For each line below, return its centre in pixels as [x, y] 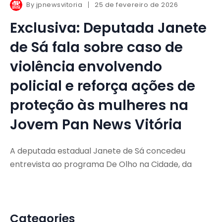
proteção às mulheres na [99, 105]
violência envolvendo [86, 66]
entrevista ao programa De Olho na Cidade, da [101, 164]
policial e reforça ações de [103, 86]
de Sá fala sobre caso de [96, 47]
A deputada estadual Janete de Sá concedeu [98, 151]
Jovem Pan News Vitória [96, 124]
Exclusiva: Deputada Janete [108, 28]
